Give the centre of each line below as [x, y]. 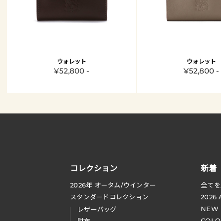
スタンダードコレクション [110, 197]
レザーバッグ [97, 209]
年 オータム [103, 185]
